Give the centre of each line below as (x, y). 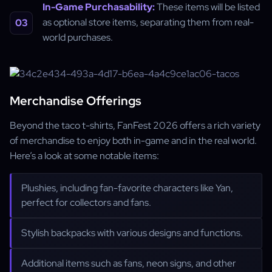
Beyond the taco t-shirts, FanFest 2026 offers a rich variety (135, 125)
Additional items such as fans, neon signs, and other (129, 263)
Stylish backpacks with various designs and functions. (132, 233)
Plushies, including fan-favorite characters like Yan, (127, 188)
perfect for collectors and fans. (86, 202)
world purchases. (78, 37)
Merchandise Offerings (76, 101)
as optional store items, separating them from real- (148, 22)
